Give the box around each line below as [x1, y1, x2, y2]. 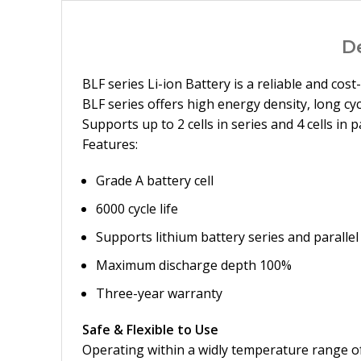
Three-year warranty [96, 284, 222, 302]
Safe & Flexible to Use [82, 321, 218, 338]
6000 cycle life [96, 200, 178, 218]
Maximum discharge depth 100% [96, 256, 292, 274]
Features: [82, 135, 138, 153]
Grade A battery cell [96, 172, 214, 189]
